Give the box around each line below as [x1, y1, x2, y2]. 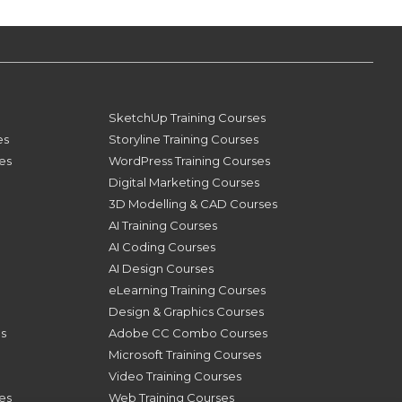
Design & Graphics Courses [108, 303, 264, 319]
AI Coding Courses [108, 239, 215, 254]
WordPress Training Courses [108, 153, 270, 168]
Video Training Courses [108, 368, 241, 383]
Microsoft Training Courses [108, 346, 261, 362]
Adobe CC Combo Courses [108, 325, 267, 340]
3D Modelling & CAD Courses [108, 196, 277, 211]
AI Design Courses [108, 260, 214, 275]
